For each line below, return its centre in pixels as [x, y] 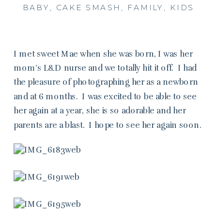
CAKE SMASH [89, 8]
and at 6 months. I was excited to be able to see [105, 96]
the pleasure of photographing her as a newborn [106, 82]
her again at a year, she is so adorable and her [100, 110]
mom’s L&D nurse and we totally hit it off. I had [105, 68]
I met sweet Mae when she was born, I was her [103, 54]
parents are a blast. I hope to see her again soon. [108, 125]
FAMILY [146, 8]
